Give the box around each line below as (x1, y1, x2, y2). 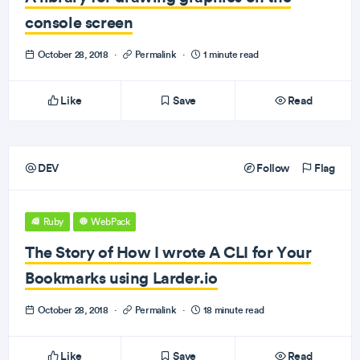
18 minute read (201, 304, 264, 316)
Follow (254, 161, 289, 175)
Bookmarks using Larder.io (25, 268, 219, 288)
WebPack (88, 216, 130, 227)
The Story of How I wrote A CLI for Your (25, 242, 312, 262)
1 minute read (201, 48, 259, 60)
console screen (25, 12, 133, 32)
